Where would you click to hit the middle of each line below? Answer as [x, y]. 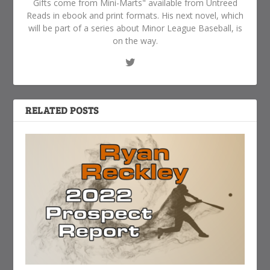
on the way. [135, 40]
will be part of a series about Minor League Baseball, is [135, 28]
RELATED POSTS [62, 110]
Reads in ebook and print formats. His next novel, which [135, 15]
